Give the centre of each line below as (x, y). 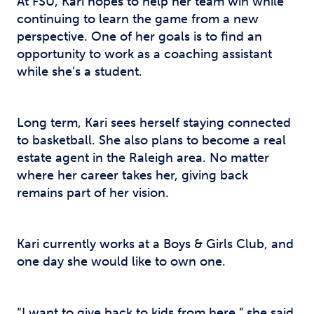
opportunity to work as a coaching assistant (144, 54)
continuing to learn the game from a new (138, 19)
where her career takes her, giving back (132, 175)
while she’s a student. (80, 71)
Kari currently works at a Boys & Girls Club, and (155, 244)
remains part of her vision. (93, 193)
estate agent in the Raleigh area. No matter (143, 158)
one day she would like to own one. (121, 261)
